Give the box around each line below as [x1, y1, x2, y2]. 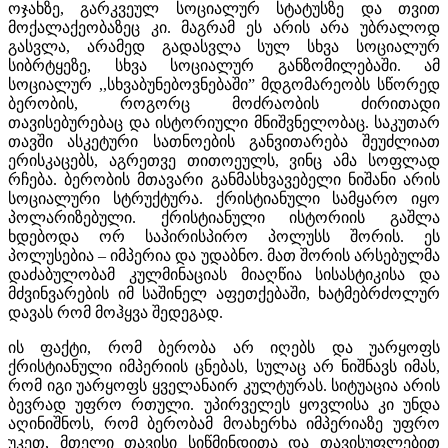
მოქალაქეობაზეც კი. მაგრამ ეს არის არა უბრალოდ [8, 18, 440, 36]
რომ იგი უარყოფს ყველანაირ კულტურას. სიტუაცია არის [8, 376, 440, 394]
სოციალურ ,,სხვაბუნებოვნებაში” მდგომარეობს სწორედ [8, 75, 440, 93]
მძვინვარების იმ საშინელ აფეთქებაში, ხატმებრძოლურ [8, 284, 440, 302]
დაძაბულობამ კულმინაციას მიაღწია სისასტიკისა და [8, 265, 440, 283]
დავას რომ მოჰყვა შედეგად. [8, 303, 223, 321]
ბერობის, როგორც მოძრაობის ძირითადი [8, 94, 440, 112]
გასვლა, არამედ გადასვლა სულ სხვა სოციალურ [8, 37, 440, 55]
